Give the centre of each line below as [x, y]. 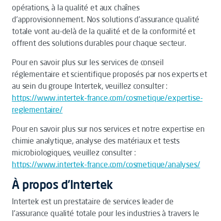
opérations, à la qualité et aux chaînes [76, 7]
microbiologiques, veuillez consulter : [74, 152]
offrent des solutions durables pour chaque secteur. [99, 43]
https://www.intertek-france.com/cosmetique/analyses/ [106, 164]
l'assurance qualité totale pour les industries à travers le [106, 213]
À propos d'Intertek [62, 184]
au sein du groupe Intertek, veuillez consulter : [90, 86]
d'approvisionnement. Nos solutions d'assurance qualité [106, 19]
